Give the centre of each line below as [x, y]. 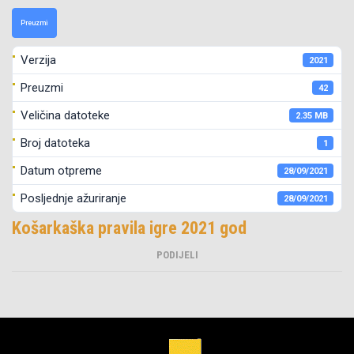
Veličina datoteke [65, 115]
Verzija [38, 60]
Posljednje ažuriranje [73, 198]
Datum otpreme [61, 170]
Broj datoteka [55, 143]
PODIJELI [177, 255]
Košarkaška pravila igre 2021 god [129, 228]
